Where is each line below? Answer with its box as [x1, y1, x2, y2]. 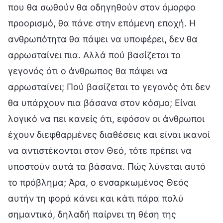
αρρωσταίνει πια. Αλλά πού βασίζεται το [8, 49, 181, 60]
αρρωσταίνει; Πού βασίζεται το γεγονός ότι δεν [8, 81, 210, 92]
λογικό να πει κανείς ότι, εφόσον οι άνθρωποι [8, 113, 205, 124]
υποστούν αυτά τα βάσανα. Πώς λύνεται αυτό [8, 161, 206, 172]
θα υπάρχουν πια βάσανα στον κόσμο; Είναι [8, 97, 196, 108]
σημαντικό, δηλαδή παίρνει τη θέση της [8, 209, 176, 220]
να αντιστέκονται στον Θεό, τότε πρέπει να [8, 145, 192, 156]
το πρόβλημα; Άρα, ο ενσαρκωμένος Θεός [8, 177, 189, 188]
